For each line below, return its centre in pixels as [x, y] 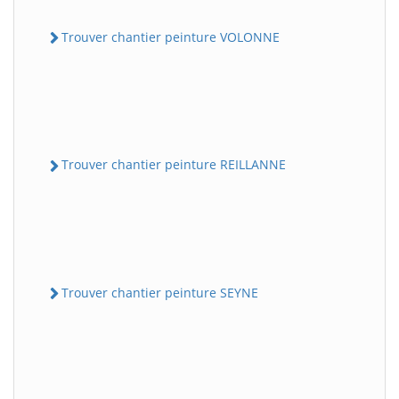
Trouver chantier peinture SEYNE [160, 292]
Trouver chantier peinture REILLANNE [174, 165]
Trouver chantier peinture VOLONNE [171, 37]
